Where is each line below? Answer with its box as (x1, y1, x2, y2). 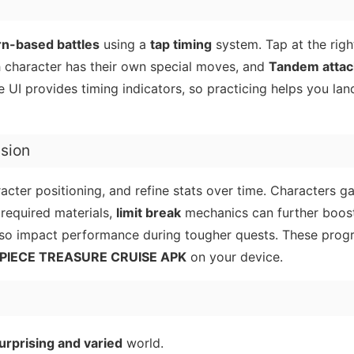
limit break (116, 205, 181, 221)
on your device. (186, 249, 283, 265)
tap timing (150, 36, 212, 52)
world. (122, 334, 164, 351)
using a (100, 36, 150, 52)
